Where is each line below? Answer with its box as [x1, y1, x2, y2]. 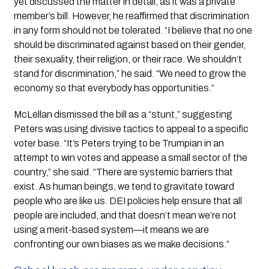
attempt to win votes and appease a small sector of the [13, 152, 247, 163]
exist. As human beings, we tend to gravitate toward [13, 181, 234, 192]
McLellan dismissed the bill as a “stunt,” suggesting [13, 109, 232, 119]
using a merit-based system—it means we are [13, 224, 209, 235]
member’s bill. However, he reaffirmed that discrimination [13, 10, 249, 21]
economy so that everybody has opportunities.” [13, 82, 214, 93]
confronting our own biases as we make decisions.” [13, 238, 229, 249]
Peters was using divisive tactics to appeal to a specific [13, 123, 249, 134]
